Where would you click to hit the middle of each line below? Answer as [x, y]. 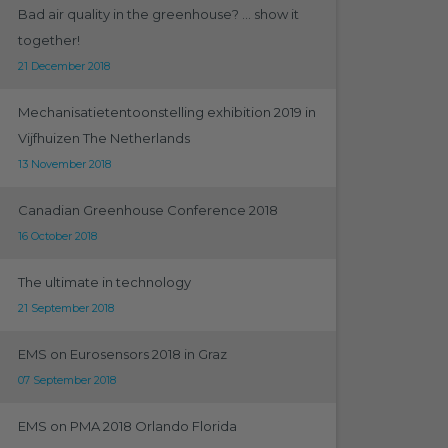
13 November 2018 [64, 164]
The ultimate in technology [104, 282]
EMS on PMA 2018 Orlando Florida [127, 426]
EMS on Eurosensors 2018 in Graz [122, 354]
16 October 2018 [57, 236]
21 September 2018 [65, 308]
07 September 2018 [66, 380]
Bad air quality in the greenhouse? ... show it [158, 14]
